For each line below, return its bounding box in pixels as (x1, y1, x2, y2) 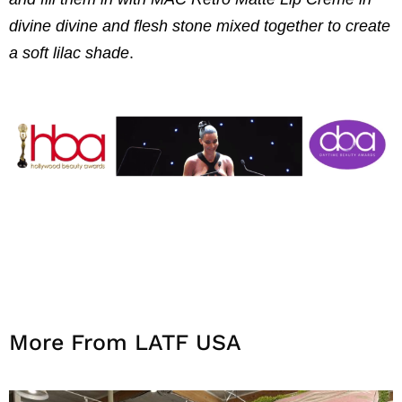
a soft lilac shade (9, 44, 129, 63)
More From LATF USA (9, 329, 241, 356)
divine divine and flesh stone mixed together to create (9, 17, 390, 36)
